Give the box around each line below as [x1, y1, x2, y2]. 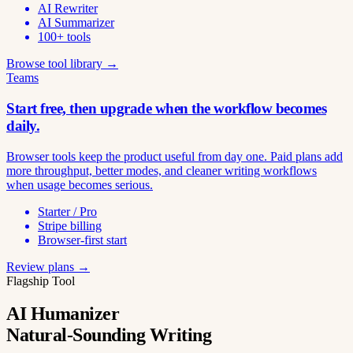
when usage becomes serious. [6, 177, 153, 191]
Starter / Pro [38, 204, 97, 218]
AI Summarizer [38, 16, 114, 30]
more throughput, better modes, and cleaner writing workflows [6, 163, 317, 177]
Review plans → [6, 259, 90, 273]
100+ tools [38, 30, 91, 44]
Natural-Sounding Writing [6, 325, 211, 346]
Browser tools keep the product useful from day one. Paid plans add [6, 149, 343, 163]
